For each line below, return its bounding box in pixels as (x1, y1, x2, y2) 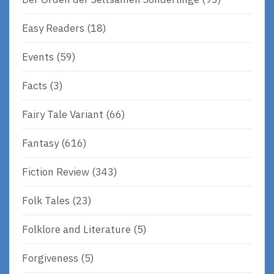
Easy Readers (22, 21, 84, 35)
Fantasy (22, 136, 59, 150)
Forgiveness (22, 251, 78, 265)
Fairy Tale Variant (22, 107, 103, 121)
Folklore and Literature (22, 222, 131, 236)
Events (22, 50, 54, 64)
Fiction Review (22, 165, 89, 179)
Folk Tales (22, 193, 70, 207)
